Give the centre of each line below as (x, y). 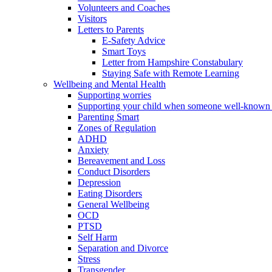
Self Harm (97, 237)
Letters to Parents (111, 29)
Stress (89, 259)
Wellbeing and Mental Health (110, 84)
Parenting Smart (108, 117)
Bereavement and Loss (121, 160)
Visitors (92, 18)
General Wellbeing (114, 204)
